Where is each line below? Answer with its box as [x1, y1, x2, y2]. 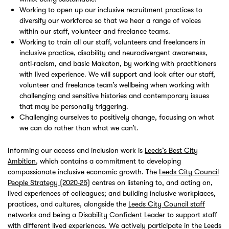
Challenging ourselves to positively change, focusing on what [19, 112, 215, 122]
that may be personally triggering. [19, 102, 133, 111]
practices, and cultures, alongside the [8, 199, 128, 209]
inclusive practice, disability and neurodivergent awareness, [19, 48, 208, 58]
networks [8, 210, 36, 220]
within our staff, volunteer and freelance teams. [19, 27, 175, 36]
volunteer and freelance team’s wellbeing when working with [19, 80, 210, 90]
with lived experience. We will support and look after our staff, [19, 70, 216, 79]
